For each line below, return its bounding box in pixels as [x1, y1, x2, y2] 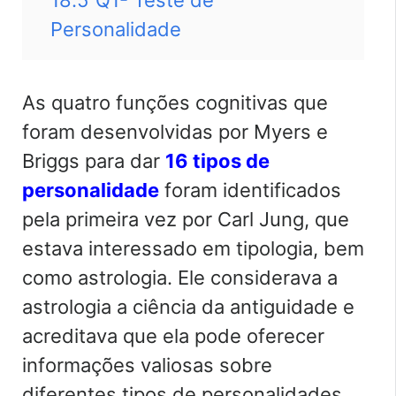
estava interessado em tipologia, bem [22, 236, 364, 260]
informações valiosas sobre [22, 353, 272, 377]
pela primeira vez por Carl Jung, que [22, 207, 349, 231]
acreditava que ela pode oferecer [22, 324, 324, 347]
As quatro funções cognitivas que [22, 90, 328, 114]
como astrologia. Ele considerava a [22, 265, 338, 289]
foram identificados [159, 178, 341, 202]
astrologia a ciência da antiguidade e [22, 294, 354, 318]
